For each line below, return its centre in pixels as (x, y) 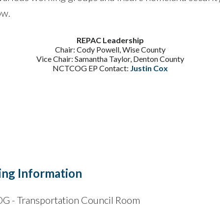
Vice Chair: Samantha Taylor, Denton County (110, 58)
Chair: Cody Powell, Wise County (110, 49)
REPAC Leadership (110, 40)
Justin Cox (149, 68)
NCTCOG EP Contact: (91, 68)
